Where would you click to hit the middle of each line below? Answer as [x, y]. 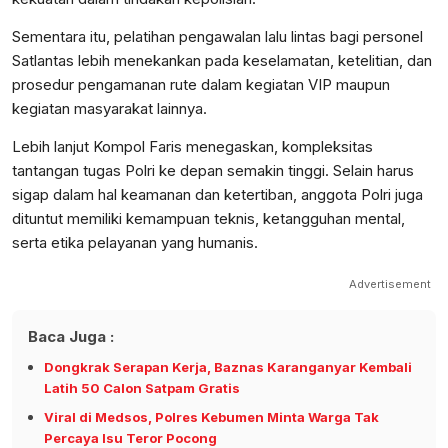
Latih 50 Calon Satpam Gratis [142, 388]
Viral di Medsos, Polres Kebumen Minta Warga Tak [211, 417]
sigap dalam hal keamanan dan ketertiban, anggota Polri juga [217, 195]
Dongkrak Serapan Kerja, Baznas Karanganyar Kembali [228, 367]
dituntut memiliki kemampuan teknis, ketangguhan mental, [208, 219]
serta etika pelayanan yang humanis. [135, 243]
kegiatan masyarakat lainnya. [109, 109]
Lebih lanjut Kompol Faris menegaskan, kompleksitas [192, 147]
